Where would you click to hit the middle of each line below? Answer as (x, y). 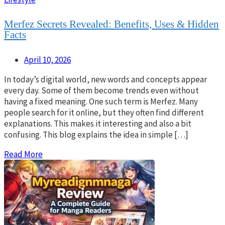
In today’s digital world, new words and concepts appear (105, 79)
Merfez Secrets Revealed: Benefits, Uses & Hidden (111, 24)
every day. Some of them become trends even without (101, 90)
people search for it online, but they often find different (104, 112)
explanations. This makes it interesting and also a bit (98, 123)
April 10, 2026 (47, 60)
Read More (23, 154)
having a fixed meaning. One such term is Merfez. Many (101, 101)
